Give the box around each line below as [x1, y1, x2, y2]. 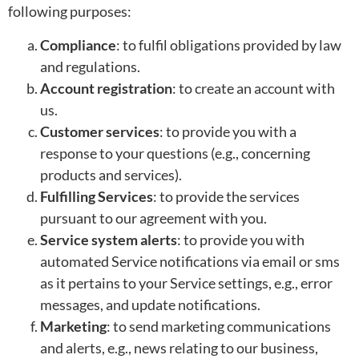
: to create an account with [172, 79, 335, 97]
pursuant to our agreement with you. [40, 208, 267, 227]
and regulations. [40, 57, 140, 75]
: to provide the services [153, 187, 300, 205]
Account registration [40, 79, 172, 97]
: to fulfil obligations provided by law [116, 35, 341, 54]
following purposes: [8, 2, 131, 21]
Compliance [40, 35, 116, 54]
